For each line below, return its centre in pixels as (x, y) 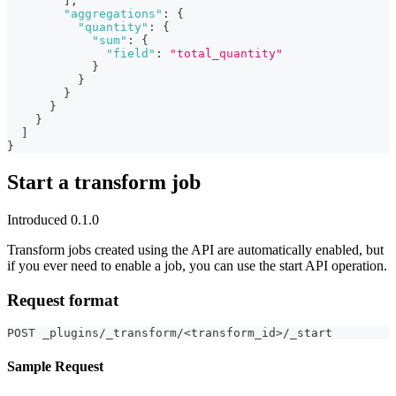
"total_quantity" (226, 54)
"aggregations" (113, 14)
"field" (131, 54)
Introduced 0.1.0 (53, 220)
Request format (63, 300)
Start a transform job (104, 183)
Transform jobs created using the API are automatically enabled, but (195, 250)
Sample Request (55, 366)
